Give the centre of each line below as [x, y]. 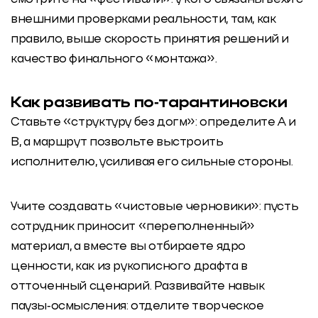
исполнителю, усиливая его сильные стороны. [153, 162]
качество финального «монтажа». [114, 59]
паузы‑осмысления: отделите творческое [137, 307]
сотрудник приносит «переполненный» [133, 227]
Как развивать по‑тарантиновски [149, 103]
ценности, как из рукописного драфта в [129, 267]
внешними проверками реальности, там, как [143, 19]
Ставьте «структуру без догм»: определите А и [153, 122]
